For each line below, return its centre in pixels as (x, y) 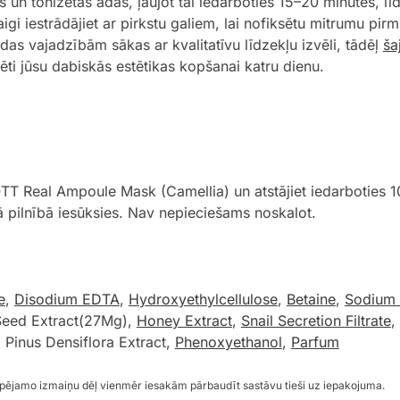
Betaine (311, 300)
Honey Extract (184, 321)
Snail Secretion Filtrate (316, 321)
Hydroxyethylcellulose (203, 300)
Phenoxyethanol (228, 342)
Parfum (315, 342)
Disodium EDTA (67, 300)
